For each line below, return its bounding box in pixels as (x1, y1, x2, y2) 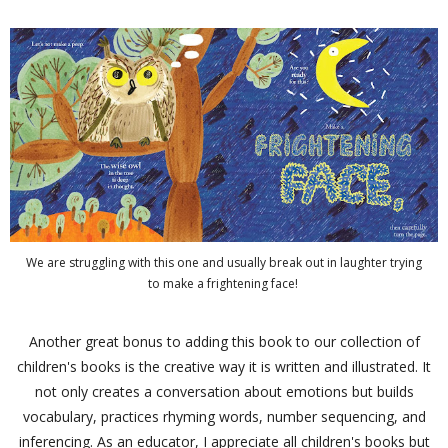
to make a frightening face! (147, 274, 301, 292)
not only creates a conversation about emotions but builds (34, 381, 414, 401)
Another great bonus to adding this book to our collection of (28, 331, 420, 351)
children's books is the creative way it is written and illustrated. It (17, 356, 431, 376)
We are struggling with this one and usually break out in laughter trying (26, 253, 422, 271)
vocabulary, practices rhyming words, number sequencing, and (22, 406, 426, 426)
